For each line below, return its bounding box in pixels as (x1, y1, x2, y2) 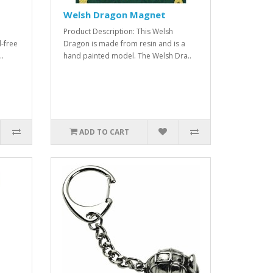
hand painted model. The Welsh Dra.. (63, 50, 192, 61)
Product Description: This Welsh (63, 26, 174, 37)
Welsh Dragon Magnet (63, 8, 166, 21)
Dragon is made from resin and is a (63, 38, 186, 49)
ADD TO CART (79, 126, 129, 137)
